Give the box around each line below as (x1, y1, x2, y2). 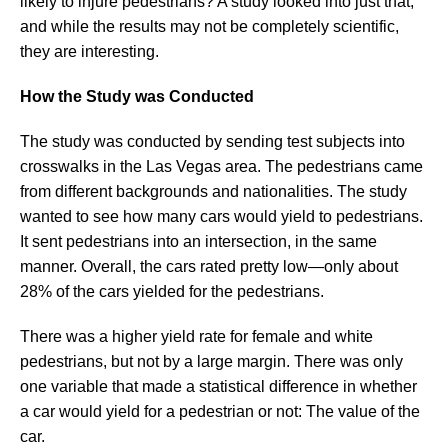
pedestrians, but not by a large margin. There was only (20, 352, 403, 370)
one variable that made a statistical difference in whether (20, 377, 417, 395)
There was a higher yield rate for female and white (20, 327, 373, 345)
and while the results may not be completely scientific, (20, 17, 399, 35)
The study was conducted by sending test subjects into (20, 132, 405, 150)
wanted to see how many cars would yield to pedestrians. (20, 207, 423, 225)
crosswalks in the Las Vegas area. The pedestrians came (20, 157, 423, 175)
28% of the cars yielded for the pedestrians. (20, 282, 324, 300)
